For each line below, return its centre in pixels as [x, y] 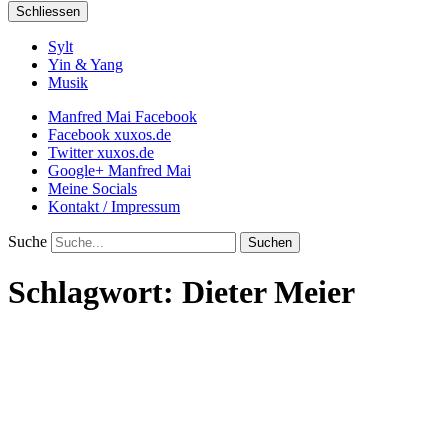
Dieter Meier [268, 292]
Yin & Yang [85, 64]
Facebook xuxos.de [109, 134]
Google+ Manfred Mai [119, 170]
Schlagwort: [95, 292]
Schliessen [48, 11]
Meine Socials [92, 188]
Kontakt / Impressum [114, 206]
